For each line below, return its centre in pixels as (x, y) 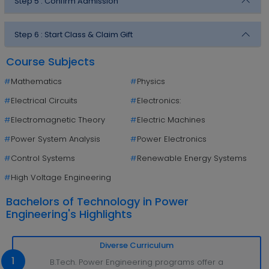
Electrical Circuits (44, 101)
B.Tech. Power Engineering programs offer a (136, 262)
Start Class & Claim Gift (89, 34)
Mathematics (36, 82)
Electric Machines (171, 120)
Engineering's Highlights (69, 214)
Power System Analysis (55, 139)
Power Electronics (172, 139)
